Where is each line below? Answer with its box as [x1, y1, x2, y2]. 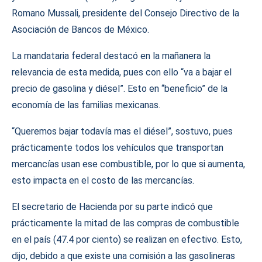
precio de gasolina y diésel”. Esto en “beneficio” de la [12, 83, 227, 94]
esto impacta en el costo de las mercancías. [12, 175, 194, 186]
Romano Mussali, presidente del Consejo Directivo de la [12, 8, 239, 19]
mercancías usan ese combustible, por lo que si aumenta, [12, 158, 245, 170]
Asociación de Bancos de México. [12, 24, 149, 35]
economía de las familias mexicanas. [12, 99, 160, 111]
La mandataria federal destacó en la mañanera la [12, 50, 211, 61]
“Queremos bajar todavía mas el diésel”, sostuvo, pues [12, 126, 233, 137]
